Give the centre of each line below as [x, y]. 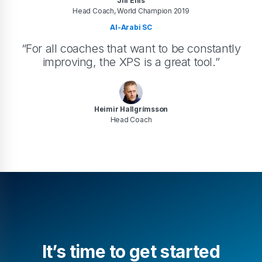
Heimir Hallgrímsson [131, 109]
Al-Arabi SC [131, 27]
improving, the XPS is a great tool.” [131, 62]
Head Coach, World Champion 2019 [131, 11]
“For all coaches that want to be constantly [131, 49]
